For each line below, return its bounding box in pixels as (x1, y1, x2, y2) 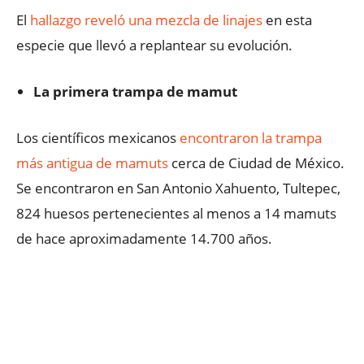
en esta (262, 11, 312, 29)
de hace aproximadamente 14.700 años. (16, 229, 272, 248)
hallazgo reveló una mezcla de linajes (30, 11, 262, 29)
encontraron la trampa (180, 128, 322, 147)
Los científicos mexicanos (16, 128, 180, 147)
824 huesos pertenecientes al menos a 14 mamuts (16, 204, 336, 223)
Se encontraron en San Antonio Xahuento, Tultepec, (16, 179, 340, 197)
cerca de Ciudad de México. (168, 154, 344, 172)
